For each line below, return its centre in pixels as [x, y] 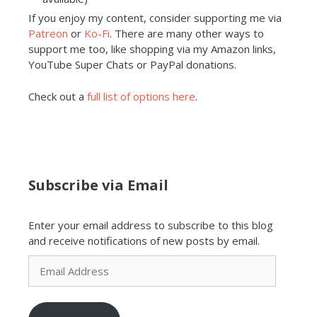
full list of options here [141, 96]
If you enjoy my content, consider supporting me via [155, 18]
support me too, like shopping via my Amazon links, [152, 49]
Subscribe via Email [98, 185]
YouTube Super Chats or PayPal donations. [132, 65]
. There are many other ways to [187, 34]
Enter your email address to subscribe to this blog [151, 225]
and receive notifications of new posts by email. [144, 240]
